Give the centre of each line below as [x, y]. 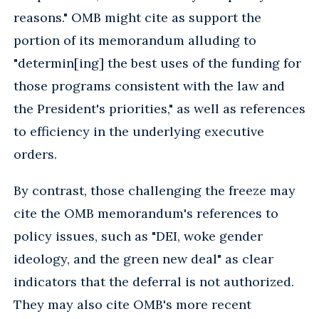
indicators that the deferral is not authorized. [154, 281]
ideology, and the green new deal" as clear [143, 258]
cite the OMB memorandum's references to [146, 213]
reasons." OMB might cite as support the [137, 17]
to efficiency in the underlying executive [139, 131]
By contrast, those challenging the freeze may [155, 190]
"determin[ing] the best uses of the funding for [157, 63]
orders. [35, 154]
